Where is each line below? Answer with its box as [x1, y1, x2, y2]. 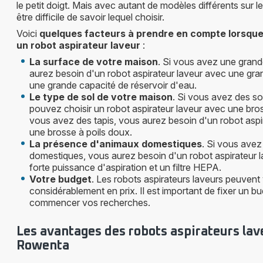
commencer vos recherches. [29, 197, 150, 208]
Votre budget [29, 173, 92, 185]
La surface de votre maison [29, 56, 158, 68]
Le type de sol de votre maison [29, 91, 173, 103]
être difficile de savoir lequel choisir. [16, 11, 164, 23]
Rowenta [16, 240, 69, 252]
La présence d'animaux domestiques [29, 138, 202, 150]
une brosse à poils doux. [29, 126, 132, 138]
